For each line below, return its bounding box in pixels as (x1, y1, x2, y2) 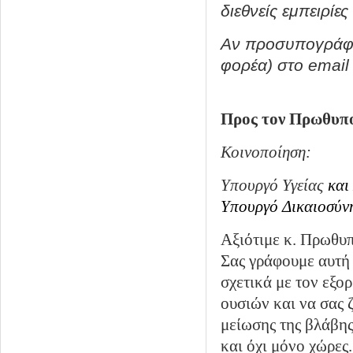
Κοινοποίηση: (221, 143, 311, 162)
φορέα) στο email (221, 56, 349, 74)
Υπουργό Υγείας (221, 176, 324, 195)
